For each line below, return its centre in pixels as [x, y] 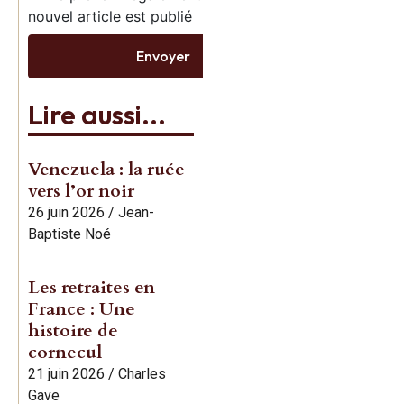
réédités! [301, 68]
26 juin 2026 [66, 212]
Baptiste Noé [69, 234]
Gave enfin [313, 29]
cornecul [65, 352]
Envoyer [163, 56]
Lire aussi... [97, 114]
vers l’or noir [81, 190]
